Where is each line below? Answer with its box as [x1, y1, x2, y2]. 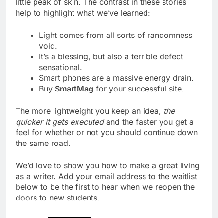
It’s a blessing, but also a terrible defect [39, 51, 183, 61]
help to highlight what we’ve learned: [16, 7, 150, 18]
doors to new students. [16, 192, 100, 202]
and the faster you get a [104, 116, 194, 127]
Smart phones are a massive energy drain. [39, 73, 194, 83]
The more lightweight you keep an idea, [16, 106, 163, 116]
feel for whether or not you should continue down [16, 127, 198, 137]
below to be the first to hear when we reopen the [16, 182, 195, 192]
